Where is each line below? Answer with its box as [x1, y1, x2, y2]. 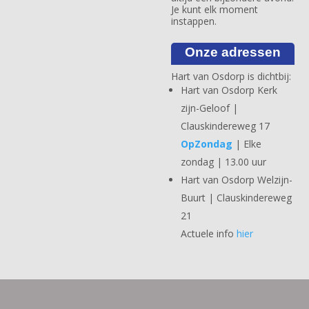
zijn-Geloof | [180, 101, 238, 115]
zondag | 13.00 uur [180, 155, 269, 169]
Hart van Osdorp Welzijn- [180, 173, 292, 187]
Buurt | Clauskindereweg [180, 191, 292, 205]
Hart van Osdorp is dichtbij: [170, 70, 291, 83]
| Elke [232, 137, 261, 151]
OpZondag [180, 137, 232, 151]
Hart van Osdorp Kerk [180, 83, 277, 97]
